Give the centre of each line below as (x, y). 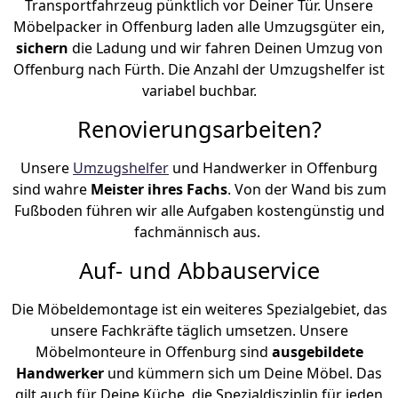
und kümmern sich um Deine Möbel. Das (245, 373)
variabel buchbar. (199, 90)
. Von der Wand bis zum (306, 189)
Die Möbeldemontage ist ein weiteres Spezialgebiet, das (199, 309)
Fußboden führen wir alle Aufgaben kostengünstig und (199, 210)
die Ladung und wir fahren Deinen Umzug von (227, 48)
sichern (44, 48)
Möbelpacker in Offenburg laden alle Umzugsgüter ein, (199, 26)
